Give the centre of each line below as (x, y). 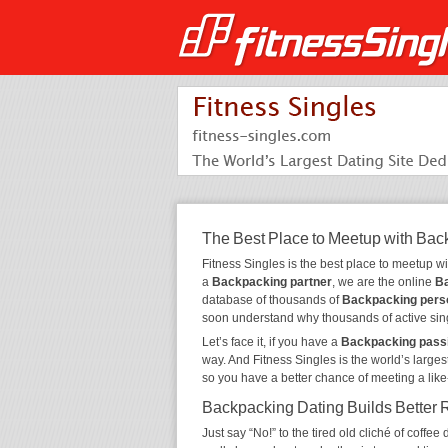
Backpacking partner (272, 282)
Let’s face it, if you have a (271, 342)
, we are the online (383, 282)
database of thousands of (272, 300)
